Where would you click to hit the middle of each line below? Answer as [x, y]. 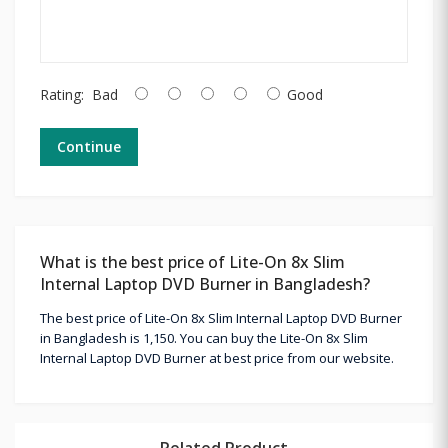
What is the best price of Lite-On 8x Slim [192, 261]
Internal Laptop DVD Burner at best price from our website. [217, 357]
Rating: [62, 94]
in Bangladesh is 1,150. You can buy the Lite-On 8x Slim [204, 337]
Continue [89, 146]
